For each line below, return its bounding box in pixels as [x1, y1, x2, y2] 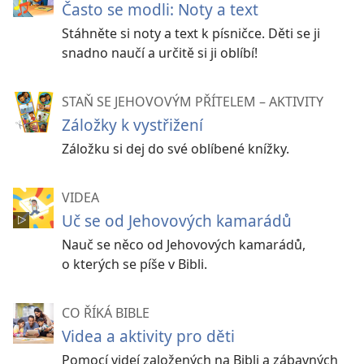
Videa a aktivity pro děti [62, 325, 235, 347]
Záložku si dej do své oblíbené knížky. [62, 140, 289, 158]
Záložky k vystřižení [62, 114, 203, 136]
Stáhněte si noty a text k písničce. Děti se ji [62, 24, 320, 42]
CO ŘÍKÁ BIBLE [62, 304, 149, 322]
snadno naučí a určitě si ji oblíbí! [62, 44, 258, 62]
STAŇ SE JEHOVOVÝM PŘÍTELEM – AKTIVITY [62, 93, 323, 110]
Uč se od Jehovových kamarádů [62, 210, 292, 232]
